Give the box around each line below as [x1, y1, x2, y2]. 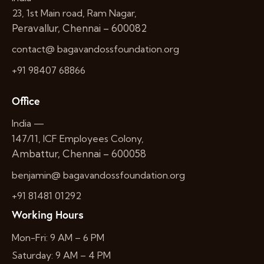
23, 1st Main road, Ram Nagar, [12, 6, 137, 19]
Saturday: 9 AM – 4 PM [12, 249, 111, 262]
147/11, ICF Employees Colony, [12, 133, 144, 145]
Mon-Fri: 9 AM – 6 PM [12, 231, 104, 243]
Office [12, 93, 40, 108]
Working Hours [12, 207, 84, 222]
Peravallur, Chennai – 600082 [12, 21, 147, 34]
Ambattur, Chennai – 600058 [12, 147, 146, 160]
